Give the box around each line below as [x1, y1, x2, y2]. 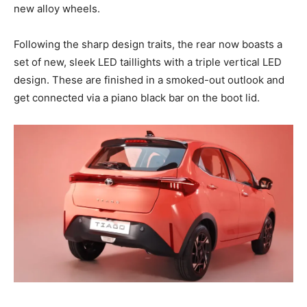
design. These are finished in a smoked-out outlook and [14, 73, 284, 87]
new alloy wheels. [14, 2, 100, 16]
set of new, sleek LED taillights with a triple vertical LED [14, 56, 282, 69]
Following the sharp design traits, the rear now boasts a [14, 38, 282, 51]
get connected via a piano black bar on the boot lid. [14, 91, 260, 105]
